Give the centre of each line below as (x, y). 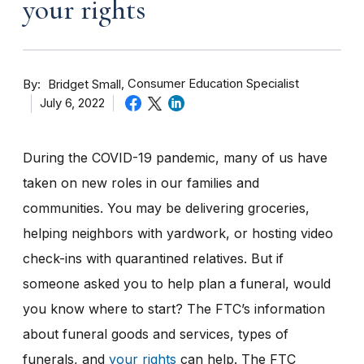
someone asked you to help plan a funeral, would (177, 283)
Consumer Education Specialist (213, 84)
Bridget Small (84, 84)
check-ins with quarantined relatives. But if (153, 258)
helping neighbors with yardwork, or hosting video (178, 233)
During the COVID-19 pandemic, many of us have (175, 157)
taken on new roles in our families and (141, 182)
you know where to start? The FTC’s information (174, 308)
